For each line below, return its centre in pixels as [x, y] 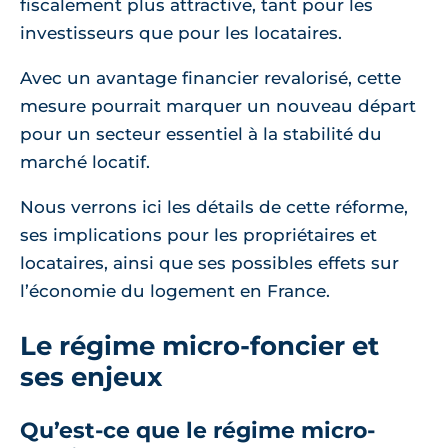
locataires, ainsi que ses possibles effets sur [209, 263]
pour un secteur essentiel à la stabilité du [201, 134]
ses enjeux [91, 376]
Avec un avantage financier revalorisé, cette [210, 78]
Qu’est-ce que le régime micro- [197, 430]
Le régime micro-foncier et [199, 345]
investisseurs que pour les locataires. [181, 33]
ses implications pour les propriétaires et [198, 235]
